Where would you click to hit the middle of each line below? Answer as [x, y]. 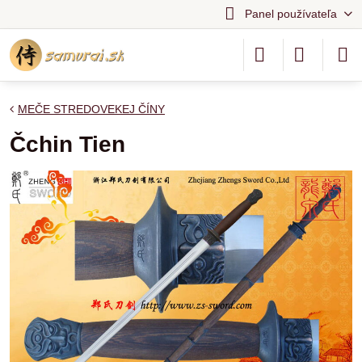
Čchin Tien [67, 144]
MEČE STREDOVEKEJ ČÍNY [91, 109]
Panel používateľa [290, 14]
